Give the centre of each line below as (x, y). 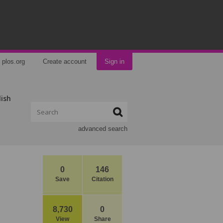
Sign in (114, 61)
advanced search (103, 129)
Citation (102, 179)
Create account (65, 61)
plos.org (13, 61)
